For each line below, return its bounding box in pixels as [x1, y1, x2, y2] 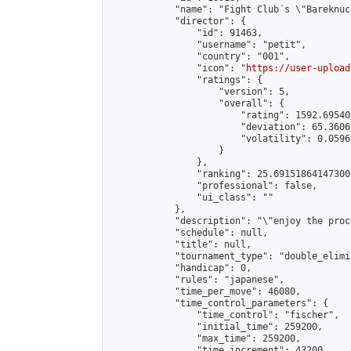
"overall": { [109, 98, 284, 109]
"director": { [109, 16, 246, 27]
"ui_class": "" [109, 192, 273, 203]
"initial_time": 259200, [109, 321, 323, 332]
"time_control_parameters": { [109, 298, 328, 309]
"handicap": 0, [109, 262, 251, 273]
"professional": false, [109, 180, 317, 191]
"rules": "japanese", [109, 274, 284, 285]
